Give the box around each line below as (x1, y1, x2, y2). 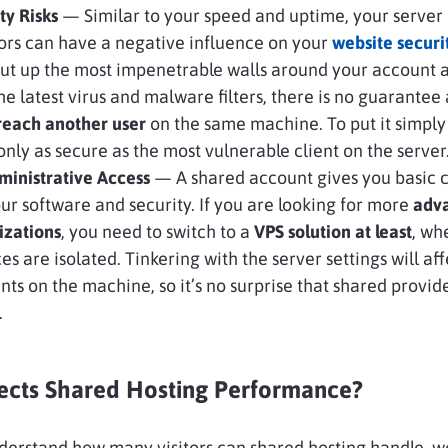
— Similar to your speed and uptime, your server (58, 4, 443, 26)
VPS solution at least (254, 220, 412, 242)
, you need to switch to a (61, 220, 254, 242)
